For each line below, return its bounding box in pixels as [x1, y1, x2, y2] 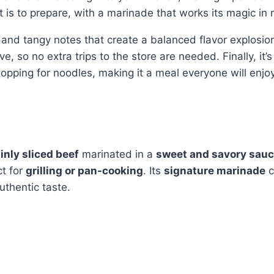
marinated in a [79, 148, 156, 160]
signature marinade [164, 165, 265, 177]
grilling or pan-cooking [26, 165, 143, 177]
